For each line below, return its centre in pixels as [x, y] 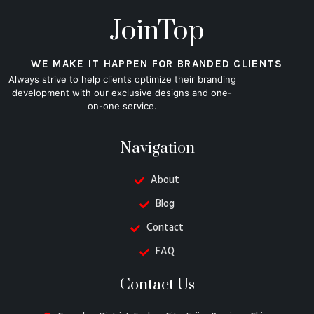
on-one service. [122, 105]
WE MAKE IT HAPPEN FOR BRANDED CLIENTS [157, 63]
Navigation [157, 149]
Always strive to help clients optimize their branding [122, 79]
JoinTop [157, 31]
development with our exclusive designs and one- [122, 92]
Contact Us [157, 285]
